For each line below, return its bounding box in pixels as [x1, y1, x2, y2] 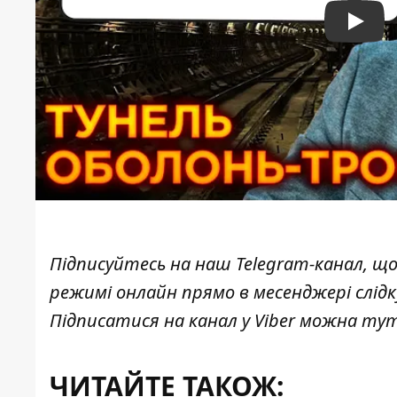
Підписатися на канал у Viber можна [50, 308, 362, 333]
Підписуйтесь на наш [50, 252, 236, 276]
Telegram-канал [236, 252, 363, 276]
